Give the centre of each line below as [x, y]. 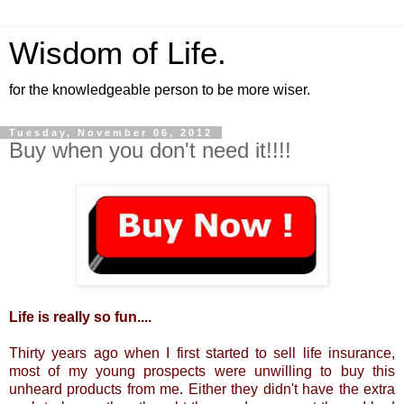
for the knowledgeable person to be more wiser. [160, 90]
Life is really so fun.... [80, 317]
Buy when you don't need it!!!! [150, 150]
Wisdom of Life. [118, 53]
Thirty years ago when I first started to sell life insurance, [202, 353]
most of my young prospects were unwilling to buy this [202, 371]
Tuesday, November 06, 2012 [111, 133]
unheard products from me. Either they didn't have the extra [202, 389]
